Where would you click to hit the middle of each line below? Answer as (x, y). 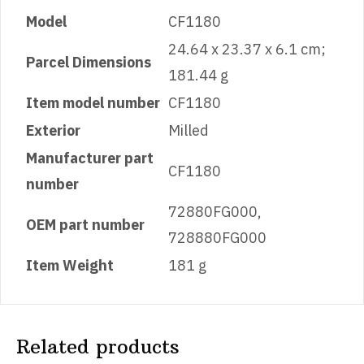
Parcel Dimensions (89, 62)
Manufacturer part (90, 158)
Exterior (53, 130)
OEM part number (85, 224)
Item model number (93, 102)
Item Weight (70, 265)
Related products (98, 346)
